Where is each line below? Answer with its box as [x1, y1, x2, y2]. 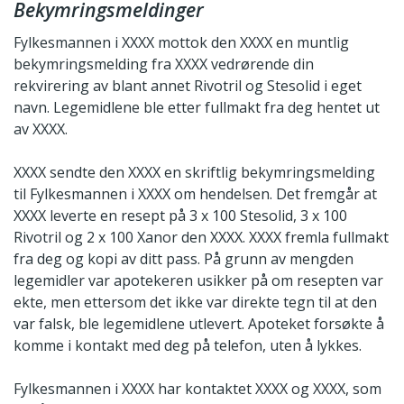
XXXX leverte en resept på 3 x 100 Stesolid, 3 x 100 [14, 205, 347, 225]
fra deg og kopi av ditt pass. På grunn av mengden [14, 248, 353, 269]
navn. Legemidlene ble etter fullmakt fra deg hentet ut [14, 96, 380, 117]
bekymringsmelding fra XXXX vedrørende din [14, 53, 314, 74]
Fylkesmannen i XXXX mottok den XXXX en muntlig [14, 32, 349, 52]
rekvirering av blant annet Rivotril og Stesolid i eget [14, 75, 362, 96]
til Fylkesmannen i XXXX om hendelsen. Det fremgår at [14, 183, 377, 204]
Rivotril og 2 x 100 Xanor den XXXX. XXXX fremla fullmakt [14, 226, 389, 247]
